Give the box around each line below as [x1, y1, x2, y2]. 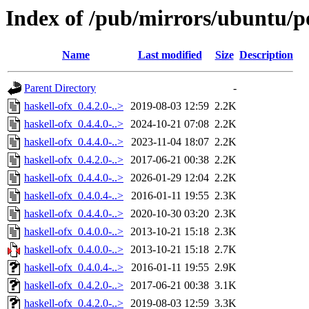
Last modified [137, 49, 202, 61]
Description [239, 49, 293, 61]
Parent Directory [24, 82, 96, 94]
